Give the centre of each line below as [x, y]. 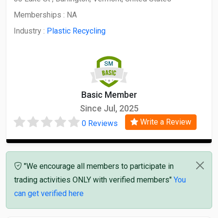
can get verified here [49, 193]
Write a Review [165, 122]
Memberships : [40, 15]
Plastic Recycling [76, 31]
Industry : [30, 31]
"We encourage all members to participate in [98, 166]
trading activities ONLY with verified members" [94, 180]
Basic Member [109, 95]
